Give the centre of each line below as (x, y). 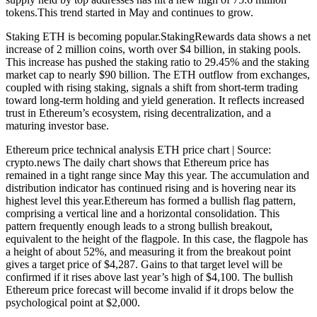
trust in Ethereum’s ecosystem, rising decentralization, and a (138, 113)
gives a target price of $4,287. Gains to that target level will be (144, 264)
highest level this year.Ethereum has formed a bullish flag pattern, (151, 200)
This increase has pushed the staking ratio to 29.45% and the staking (157, 62)
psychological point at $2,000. (73, 302)
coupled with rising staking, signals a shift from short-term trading (152, 87)
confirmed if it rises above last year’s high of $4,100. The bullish (149, 277)
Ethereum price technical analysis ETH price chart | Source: (138, 149)
